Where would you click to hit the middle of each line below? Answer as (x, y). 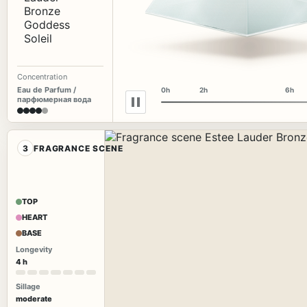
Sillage (28, 287)
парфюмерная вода (54, 99)
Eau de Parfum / (47, 90)
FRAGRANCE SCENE (78, 148)
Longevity (34, 250)
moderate (34, 299)
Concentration (42, 77)
